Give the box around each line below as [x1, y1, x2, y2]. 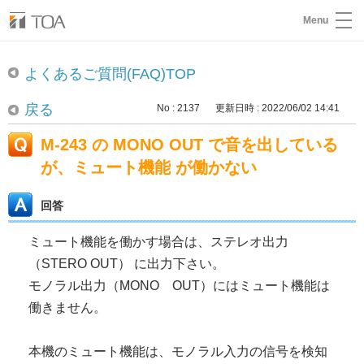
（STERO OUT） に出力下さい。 [28, 257, 225, 271]
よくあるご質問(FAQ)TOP [24, 66, 196, 82]
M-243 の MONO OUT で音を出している [41, 136, 338, 154]
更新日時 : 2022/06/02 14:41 [215, 102, 340, 114]
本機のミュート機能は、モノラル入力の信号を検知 [28, 344, 327, 358]
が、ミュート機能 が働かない [41, 158, 257, 176]
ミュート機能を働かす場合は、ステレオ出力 [28, 235, 288, 249]
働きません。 [28, 301, 106, 314]
